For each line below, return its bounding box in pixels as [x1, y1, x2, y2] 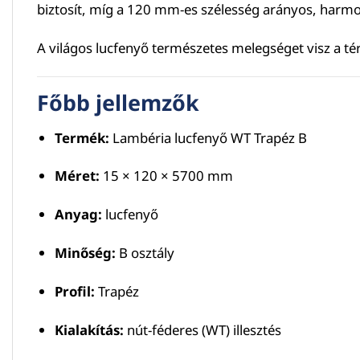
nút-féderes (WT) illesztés [123, 320, 281, 339]
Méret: [54, 166, 100, 186]
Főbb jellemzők [37, 88, 199, 118]
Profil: [54, 281, 95, 301]
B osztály [115, 243, 174, 263]
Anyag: [54, 205, 102, 224]
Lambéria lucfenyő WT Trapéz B [108, 128, 307, 147]
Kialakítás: [54, 320, 124, 339]
